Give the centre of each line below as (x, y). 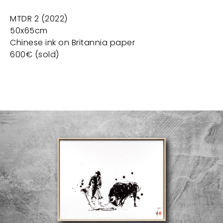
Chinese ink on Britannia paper (72, 43)
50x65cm (29, 31)
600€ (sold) (35, 55)
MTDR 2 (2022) (39, 19)
